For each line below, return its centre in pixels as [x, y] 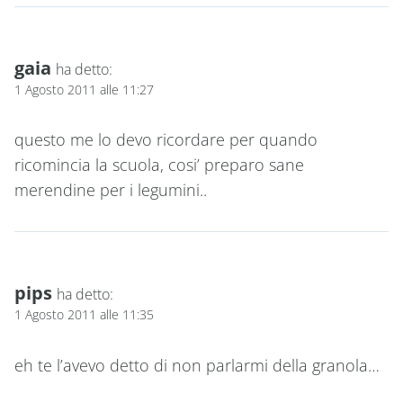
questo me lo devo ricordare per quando [166, 140]
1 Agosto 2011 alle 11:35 [84, 315]
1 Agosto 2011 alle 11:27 [84, 89]
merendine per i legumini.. [111, 190]
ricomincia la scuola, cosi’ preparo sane [159, 165]
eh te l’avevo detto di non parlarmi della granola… [197, 365]
